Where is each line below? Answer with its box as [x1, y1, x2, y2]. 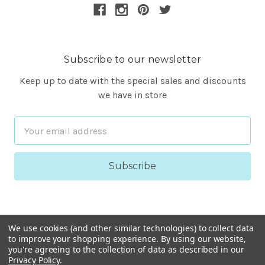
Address [14, 132, 49, 144]
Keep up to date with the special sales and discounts [19, 75, 246, 87]
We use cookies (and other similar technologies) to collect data [8, 222, 254, 234]
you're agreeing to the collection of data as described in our [8, 244, 244, 255]
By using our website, [161, 233, 247, 244]
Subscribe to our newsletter [63, 54, 202, 66]
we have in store [98, 89, 167, 101]
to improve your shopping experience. [8, 233, 161, 244]
